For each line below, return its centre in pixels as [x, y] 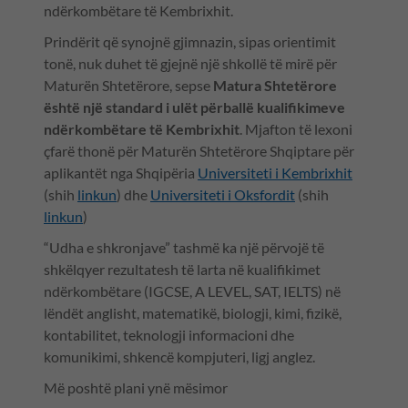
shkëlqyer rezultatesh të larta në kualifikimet [182, 270]
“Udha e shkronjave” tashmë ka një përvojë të [184, 248]
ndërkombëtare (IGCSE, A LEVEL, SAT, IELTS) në [192, 291]
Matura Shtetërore [274, 86]
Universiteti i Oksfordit [223, 195]
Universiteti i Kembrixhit [275, 173]
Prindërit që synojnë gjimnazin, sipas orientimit [190, 42]
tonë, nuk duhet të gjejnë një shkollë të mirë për [190, 64]
